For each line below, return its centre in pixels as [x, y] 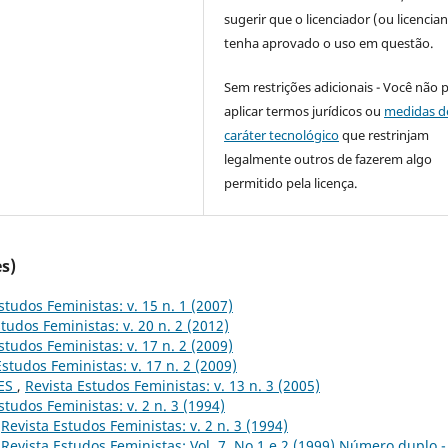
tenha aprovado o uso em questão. [329, 43]
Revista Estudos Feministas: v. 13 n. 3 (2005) [172, 386]
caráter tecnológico [282, 135]
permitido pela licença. [291, 183]
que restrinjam [384, 135]
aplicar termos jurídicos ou [304, 111]
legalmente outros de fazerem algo [328, 159]
